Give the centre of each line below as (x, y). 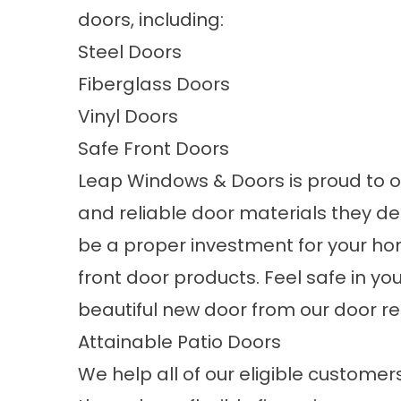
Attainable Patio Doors (179, 342)
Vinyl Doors (128, 116)
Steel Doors (130, 52)
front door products (167, 277)
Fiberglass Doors (154, 84)
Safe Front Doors (154, 149)
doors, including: (151, 20)
